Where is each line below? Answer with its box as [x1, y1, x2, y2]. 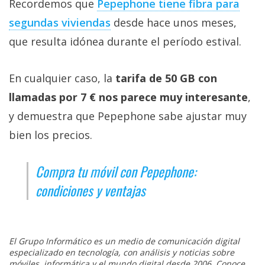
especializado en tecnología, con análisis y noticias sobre [9, 247, 234, 258]
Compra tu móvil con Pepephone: [35, 161, 196, 182]
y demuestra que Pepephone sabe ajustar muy [9, 109, 247, 124]
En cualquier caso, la [9, 71, 112, 86]
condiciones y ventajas [35, 180, 146, 201]
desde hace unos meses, [111, 15, 237, 30]
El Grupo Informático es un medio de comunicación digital [9, 235, 240, 247]
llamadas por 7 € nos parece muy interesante [9, 90, 248, 105]
